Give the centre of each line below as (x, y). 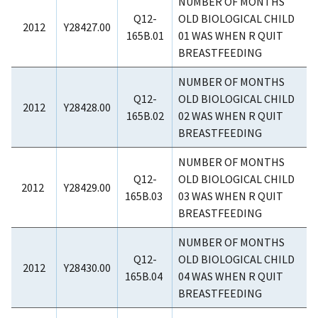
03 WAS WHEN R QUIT (231, 196)
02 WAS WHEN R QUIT (231, 116)
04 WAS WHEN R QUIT (231, 276)
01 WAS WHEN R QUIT (231, 36)
